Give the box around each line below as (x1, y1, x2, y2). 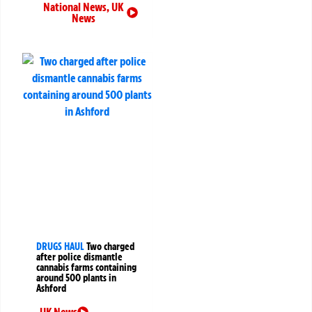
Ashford (36, 281, 66, 295)
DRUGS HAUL (36, 240, 84, 253)
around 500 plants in (36, 271, 116, 284)
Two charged (86, 240, 134, 253)
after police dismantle (36, 250, 123, 263)
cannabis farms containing (36, 260, 136, 274)
